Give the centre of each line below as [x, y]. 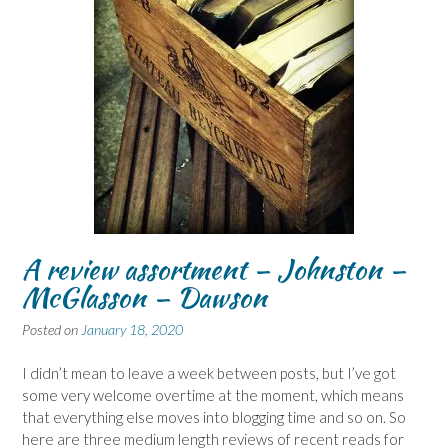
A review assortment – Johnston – [214, 268]
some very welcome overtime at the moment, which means [213, 395]
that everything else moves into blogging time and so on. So [214, 417]
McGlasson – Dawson [144, 296]
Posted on [51, 329]
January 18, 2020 [132, 329]
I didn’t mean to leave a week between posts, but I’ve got [209, 373]
